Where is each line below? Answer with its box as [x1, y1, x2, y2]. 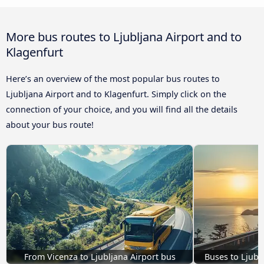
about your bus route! [6, 119, 94, 131]
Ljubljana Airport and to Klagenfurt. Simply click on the [6, 88, 226, 100]
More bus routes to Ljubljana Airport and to [6, 28, 242, 45]
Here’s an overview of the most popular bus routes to [6, 73, 220, 85]
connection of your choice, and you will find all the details [6, 104, 237, 115]
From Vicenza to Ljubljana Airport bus [24, 251, 176, 263]
